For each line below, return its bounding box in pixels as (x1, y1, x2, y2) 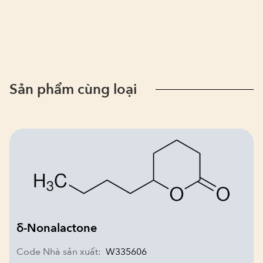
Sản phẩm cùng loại (9, 79, 137, 99)
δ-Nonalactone (16, 220, 97, 237)
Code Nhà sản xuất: (16, 245, 101, 259)
